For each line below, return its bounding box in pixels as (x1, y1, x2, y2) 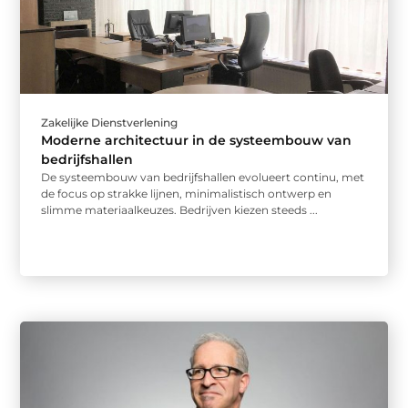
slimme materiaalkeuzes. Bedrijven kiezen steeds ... (41, 203, 319, 218)
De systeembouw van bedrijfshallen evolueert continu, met (41, 170, 365, 185)
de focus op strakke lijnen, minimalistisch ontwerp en (41, 187, 332, 201)
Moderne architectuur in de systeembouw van (41, 132, 352, 149)
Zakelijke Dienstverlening (41, 116, 178, 130)
